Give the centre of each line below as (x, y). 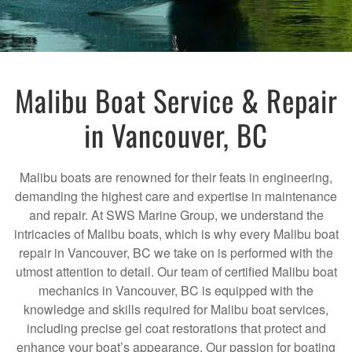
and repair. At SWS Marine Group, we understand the (176, 215)
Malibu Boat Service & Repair (176, 101)
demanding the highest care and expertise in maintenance (176, 196)
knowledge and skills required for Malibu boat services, (176, 310)
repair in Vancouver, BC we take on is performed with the (176, 253)
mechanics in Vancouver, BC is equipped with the (176, 291)
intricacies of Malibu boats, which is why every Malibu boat (176, 234)
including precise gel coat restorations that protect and (176, 328)
